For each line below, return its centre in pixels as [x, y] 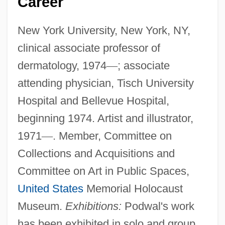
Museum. [41, 206]
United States [50, 189]
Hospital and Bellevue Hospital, [93, 101]
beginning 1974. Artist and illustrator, [105, 119]
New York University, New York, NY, [104, 31]
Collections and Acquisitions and [96, 154]
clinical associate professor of [89, 48]
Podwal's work [158, 206]
